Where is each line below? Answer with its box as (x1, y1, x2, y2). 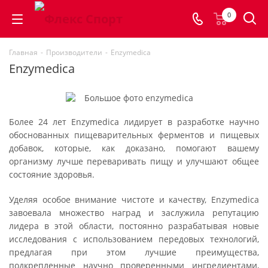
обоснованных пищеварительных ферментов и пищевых (9, 129, 259, 141)
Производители (46, 47, 102, 57)
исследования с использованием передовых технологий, (9, 233, 259, 245)
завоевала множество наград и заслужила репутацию (9, 207, 259, 218)
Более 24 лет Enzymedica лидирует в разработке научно (9, 116, 259, 127)
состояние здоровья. (9, 169, 95, 180)
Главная (9, 47, 38, 57)
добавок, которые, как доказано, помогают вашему (9, 142, 259, 154)
